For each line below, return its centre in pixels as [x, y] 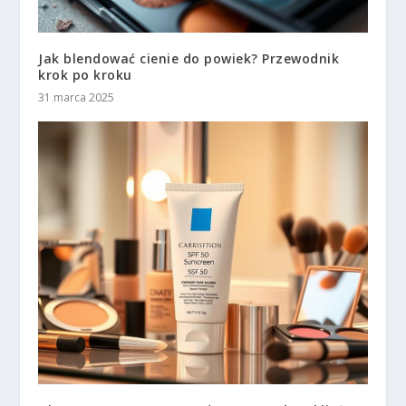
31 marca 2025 [77, 97]
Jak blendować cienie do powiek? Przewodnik [189, 58]
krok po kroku [85, 74]
